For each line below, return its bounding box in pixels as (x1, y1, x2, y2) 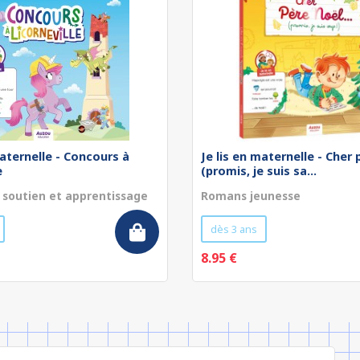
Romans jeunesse (201, 188, 301, 203)
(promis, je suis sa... (201, 163, 317, 178)
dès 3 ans (211, 222, 257, 236)
